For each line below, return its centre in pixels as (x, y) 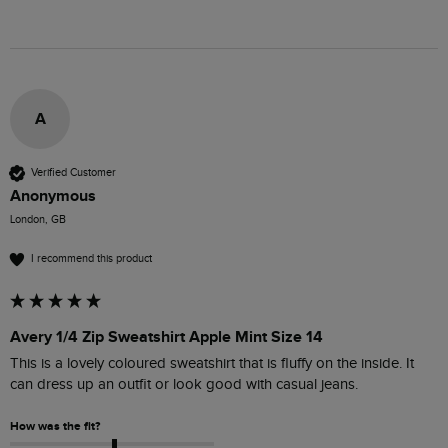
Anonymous (53, 195)
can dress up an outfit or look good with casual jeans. (186, 384)
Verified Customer (73, 173)
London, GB (38, 219)
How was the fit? (55, 426)
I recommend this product (91, 259)
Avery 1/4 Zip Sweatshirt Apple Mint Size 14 (166, 336)
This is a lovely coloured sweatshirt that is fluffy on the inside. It (212, 363)
